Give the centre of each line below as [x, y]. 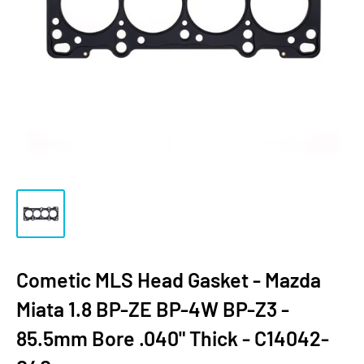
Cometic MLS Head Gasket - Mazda [169, 279]
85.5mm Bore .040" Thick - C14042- [173, 338]
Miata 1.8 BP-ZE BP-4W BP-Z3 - [153, 309]
